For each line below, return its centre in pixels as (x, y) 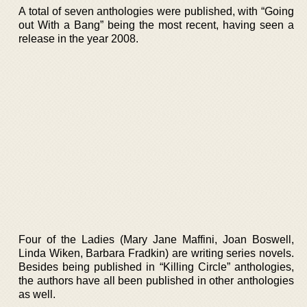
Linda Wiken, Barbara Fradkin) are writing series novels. (156, 253)
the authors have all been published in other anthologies (156, 280)
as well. (37, 294)
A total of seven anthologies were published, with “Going (156, 11)
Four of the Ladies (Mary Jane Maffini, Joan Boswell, (156, 239)
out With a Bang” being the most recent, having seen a (156, 25)
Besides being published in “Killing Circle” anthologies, (156, 267)
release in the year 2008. (78, 39)
